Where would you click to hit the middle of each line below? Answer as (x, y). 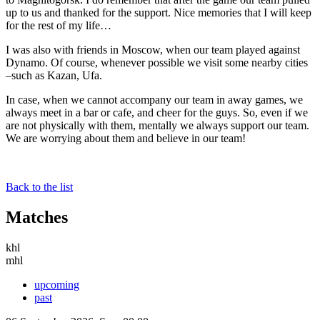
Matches (37, 217)
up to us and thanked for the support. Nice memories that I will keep (159, 12)
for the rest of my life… (59, 25)
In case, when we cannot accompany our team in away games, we (154, 99)
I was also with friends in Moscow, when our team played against (153, 49)
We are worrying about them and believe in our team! (126, 138)
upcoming (57, 284)
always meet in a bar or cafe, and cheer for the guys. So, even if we (157, 112)
